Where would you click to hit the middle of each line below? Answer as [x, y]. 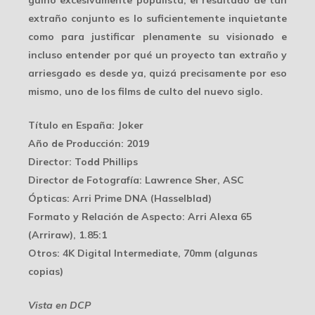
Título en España [70, 126]
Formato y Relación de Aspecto [105, 217]
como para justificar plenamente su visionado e [157, 37]
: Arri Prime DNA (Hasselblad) [139, 199]
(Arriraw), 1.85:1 [67, 235]
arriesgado [55, 73]
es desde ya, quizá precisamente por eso [184, 73]
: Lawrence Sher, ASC [192, 180]
